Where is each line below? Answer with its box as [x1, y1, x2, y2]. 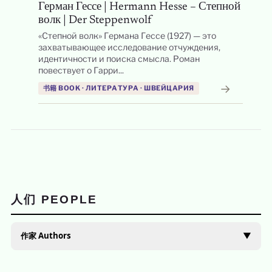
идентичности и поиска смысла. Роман [38, 53, 200, 64]
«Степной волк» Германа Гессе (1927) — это [38, 30, 216, 41]
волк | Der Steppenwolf [38, 15, 152, 26]
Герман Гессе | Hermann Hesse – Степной [38, 1, 240, 13]
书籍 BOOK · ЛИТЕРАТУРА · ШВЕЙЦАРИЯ [42, 84, 194, 92]
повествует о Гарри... [38, 65, 124, 75]
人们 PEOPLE [10, 193, 98, 206]
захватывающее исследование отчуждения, [38, 42, 220, 52]
